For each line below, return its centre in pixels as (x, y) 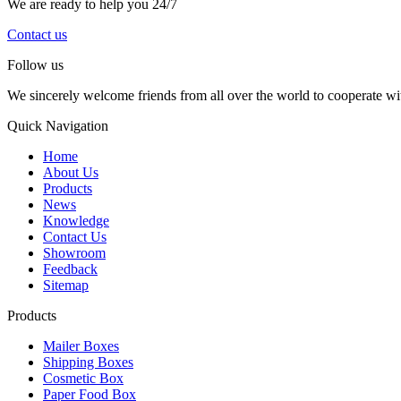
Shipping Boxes (88, 363)
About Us (71, 173)
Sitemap (66, 286)
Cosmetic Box (83, 379)
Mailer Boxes (81, 346)
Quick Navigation (58, 126)
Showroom (74, 253)
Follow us (35, 65)
